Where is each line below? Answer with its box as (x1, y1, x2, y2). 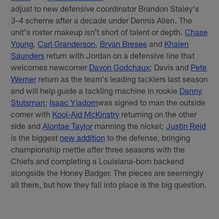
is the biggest (11, 132, 60, 142)
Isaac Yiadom (49, 97, 98, 107)
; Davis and (150, 62, 191, 72)
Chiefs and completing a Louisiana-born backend (11, 156, 184, 166)
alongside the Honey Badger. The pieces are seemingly (11, 168, 204, 177)
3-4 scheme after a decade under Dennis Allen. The (11, 15, 193, 25)
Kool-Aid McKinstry (52, 109, 120, 119)
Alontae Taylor (43, 121, 93, 131)
